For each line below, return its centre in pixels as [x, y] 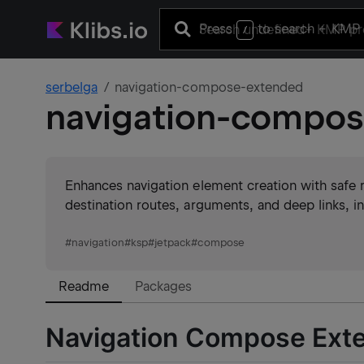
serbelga [72, 87]
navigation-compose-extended [209, 87]
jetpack [173, 243]
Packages [164, 286]
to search [286, 28]
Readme [84, 286]
